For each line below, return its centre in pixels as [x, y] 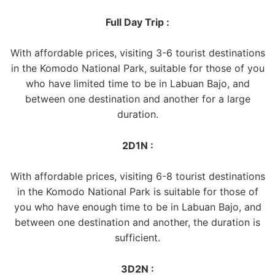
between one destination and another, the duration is [137, 223]
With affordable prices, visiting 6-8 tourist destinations [137, 176]
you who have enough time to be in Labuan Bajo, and [137, 207]
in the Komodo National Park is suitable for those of [137, 192]
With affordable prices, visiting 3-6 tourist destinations [137, 53]
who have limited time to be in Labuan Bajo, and [137, 84]
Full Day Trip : [137, 22]
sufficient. [137, 238]
